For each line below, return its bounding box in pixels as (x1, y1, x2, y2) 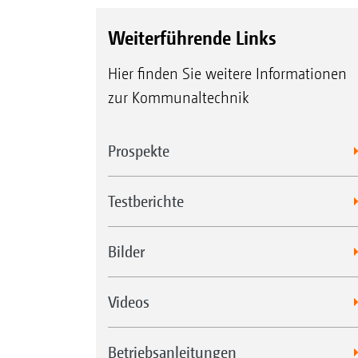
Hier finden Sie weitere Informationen (107, 64, 347, 83)
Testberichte (107, 191, 184, 210)
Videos (107, 292, 149, 311)
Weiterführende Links (107, 26, 276, 49)
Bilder (107, 241, 145, 261)
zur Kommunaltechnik (107, 88, 249, 107)
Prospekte (107, 141, 169, 160)
